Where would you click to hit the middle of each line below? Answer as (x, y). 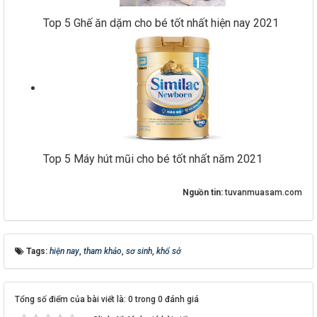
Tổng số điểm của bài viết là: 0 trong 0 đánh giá (107, 299)
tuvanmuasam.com (264, 192)
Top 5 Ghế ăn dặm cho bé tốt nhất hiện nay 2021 (161, 23)
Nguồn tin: (204, 192)
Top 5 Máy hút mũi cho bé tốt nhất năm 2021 (153, 159)
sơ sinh (139, 251)
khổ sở (169, 251)
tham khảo (103, 251)
